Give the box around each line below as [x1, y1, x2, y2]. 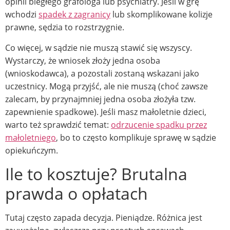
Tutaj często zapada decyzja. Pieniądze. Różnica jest [5, 212, 202, 224]
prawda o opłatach [5, 182, 148, 205]
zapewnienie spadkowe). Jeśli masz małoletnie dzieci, [5, 106, 206, 118]
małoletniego [5, 131, 56, 143]
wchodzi [5, 9, 39, 21]
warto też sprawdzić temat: [5, 119, 111, 130]
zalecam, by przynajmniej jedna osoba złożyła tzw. [5, 93, 196, 105]
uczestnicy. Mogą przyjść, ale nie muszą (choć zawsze [5, 80, 208, 92]
